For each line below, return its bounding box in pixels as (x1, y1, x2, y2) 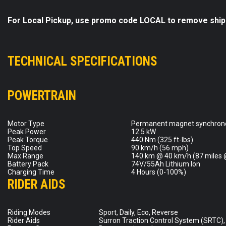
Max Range (8, 151, 43, 160)
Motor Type (8, 119, 44, 128)
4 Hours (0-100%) (131, 167, 186, 176)
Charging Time (8, 167, 54, 176)
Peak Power (8, 127, 46, 136)
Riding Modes (8, 208, 50, 216)
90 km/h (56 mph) (131, 143, 189, 152)
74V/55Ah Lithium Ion (131, 159, 200, 168)
